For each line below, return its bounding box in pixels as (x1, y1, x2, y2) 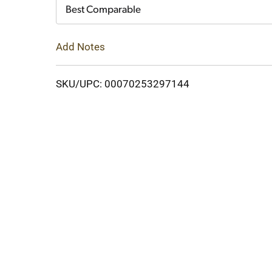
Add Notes (56, 40, 105, 53)
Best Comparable (66, 5, 141, 15)
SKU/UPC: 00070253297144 (56, 77, 189, 90)
